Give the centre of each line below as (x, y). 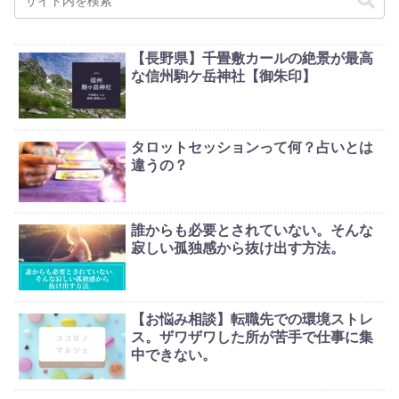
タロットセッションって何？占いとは (252, 147)
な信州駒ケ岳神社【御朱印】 (224, 77)
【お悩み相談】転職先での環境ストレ (252, 319)
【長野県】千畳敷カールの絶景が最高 (252, 59)
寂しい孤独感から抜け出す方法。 (238, 248)
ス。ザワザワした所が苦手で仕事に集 (252, 337)
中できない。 (174, 354)
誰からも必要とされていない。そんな (252, 231)
